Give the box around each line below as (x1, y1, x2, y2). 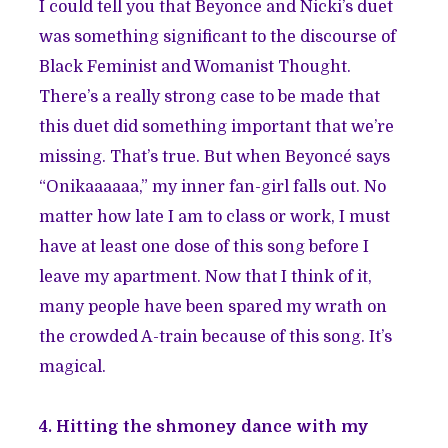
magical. (39, 358, 107, 377)
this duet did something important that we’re (39, 118, 395, 137)
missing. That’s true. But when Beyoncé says (39, 148, 391, 167)
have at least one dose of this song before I (39, 238, 370, 257)
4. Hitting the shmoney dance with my (39, 418, 370, 437)
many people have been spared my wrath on (39, 298, 388, 317)
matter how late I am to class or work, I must (39, 208, 391, 227)
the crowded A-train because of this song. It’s (39, 328, 393, 347)
